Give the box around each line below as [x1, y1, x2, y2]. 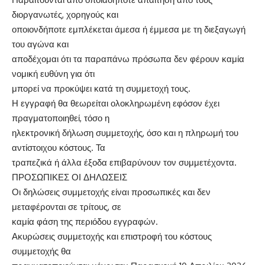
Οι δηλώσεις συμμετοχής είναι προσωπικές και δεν [12, 186, 211, 198]
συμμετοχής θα [12, 245, 71, 257]
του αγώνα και [12, 38, 69, 50]
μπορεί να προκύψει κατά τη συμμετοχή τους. [12, 82, 190, 94]
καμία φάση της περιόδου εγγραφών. [12, 215, 158, 227]
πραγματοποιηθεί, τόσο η [12, 112, 109, 124]
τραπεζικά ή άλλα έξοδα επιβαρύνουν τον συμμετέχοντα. [12, 156, 237, 168]
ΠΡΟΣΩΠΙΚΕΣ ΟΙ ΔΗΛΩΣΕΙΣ [12, 171, 127, 183]
